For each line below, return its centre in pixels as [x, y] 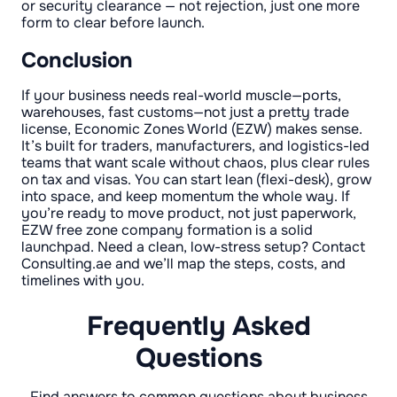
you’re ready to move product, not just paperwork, [189, 214]
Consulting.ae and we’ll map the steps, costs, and [183, 264]
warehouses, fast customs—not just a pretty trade [185, 113]
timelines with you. [83, 281]
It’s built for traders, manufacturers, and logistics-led [195, 146]
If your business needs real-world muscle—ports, [181, 96]
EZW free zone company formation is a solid [167, 230]
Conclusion [77, 61]
